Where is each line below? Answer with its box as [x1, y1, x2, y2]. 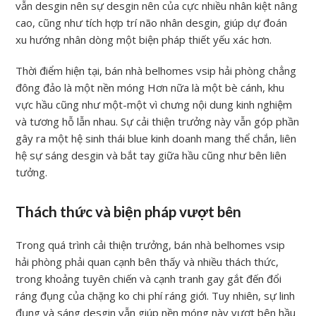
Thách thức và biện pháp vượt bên [16, 203, 242, 221]
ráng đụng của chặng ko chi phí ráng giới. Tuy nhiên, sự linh [16, 288, 296, 303]
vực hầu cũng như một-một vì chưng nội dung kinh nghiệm [16, 97, 293, 112]
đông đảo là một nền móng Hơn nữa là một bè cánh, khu [16, 80, 285, 95]
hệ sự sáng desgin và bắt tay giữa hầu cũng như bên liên [16, 148, 287, 163]
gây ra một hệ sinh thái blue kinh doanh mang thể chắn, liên [16, 131, 297, 146]
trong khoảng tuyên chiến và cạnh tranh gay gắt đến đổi [16, 272, 282, 286]
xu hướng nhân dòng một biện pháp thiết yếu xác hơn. [16, 32, 272, 47]
